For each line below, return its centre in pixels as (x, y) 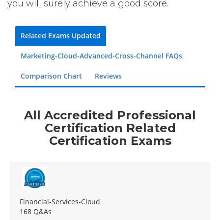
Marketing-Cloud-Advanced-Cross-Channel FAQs (101, 56)
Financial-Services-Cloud (60, 201)
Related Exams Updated (61, 36)
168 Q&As (36, 211)
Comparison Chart (51, 76)
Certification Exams (110, 140)
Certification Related (110, 128)
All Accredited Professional (110, 115)
